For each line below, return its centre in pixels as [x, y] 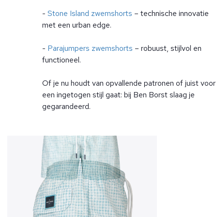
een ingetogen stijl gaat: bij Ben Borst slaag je [118, 95]
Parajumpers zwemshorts [90, 48]
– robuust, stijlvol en [167, 48]
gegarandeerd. [66, 106]
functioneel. [62, 60]
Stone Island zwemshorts [90, 13]
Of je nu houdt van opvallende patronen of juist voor [129, 83]
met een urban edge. [77, 25]
